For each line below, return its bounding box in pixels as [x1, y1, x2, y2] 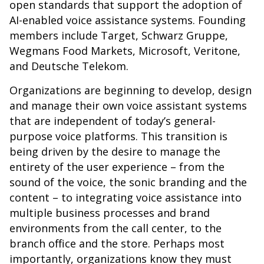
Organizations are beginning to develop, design [9, 83, 252, 97]
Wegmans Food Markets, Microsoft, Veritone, [9, 44, 240, 58]
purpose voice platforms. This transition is [9, 129, 227, 143]
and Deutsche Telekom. [9, 59, 128, 73]
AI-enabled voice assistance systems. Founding [9, 13, 246, 27]
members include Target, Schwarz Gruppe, [9, 28, 228, 42]
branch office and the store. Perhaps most [9, 236, 225, 250]
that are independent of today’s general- [9, 114, 216, 128]
